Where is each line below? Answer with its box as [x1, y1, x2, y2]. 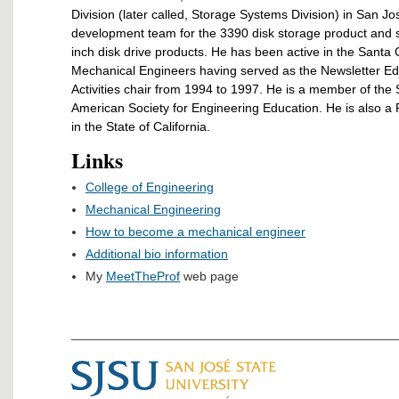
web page [180, 268, 239, 283]
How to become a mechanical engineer [85, 224, 305, 239]
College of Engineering [85, 179, 214, 194]
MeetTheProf [106, 268, 180, 283]
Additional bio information [85, 246, 228, 261]
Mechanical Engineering [85, 201, 221, 216]
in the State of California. [71, 118, 210, 134]
